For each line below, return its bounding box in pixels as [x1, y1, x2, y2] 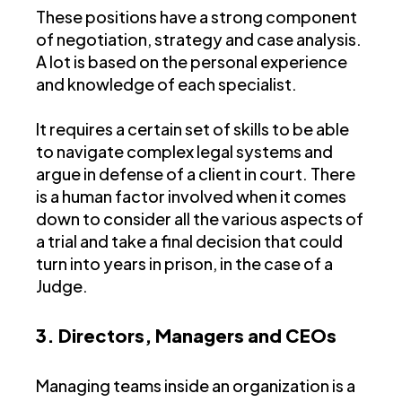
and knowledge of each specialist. [36, 74, 297, 95]
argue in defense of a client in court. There [36, 163, 355, 185]
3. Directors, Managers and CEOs [36, 324, 336, 347]
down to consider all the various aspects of [36, 208, 363, 230]
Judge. [36, 275, 88, 297]
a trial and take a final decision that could [36, 231, 343, 252]
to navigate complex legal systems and [36, 141, 333, 162]
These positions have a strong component [36, 6, 357, 28]
